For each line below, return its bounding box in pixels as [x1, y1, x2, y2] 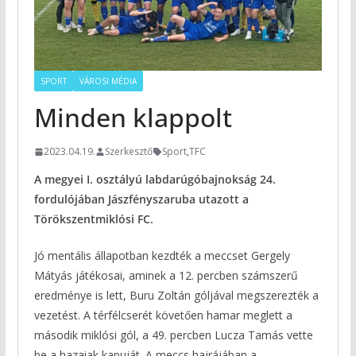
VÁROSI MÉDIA [79, 75, 137, 87]
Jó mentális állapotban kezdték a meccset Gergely [33, 248, 290, 264]
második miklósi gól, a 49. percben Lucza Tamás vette [33, 327, 313, 343]
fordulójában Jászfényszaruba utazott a [33, 192, 249, 207]
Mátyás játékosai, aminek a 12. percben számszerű [33, 268, 298, 284]
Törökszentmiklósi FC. [33, 211, 153, 227]
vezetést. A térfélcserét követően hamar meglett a [33, 308, 292, 323]
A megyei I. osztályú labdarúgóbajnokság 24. [33, 172, 276, 188]
